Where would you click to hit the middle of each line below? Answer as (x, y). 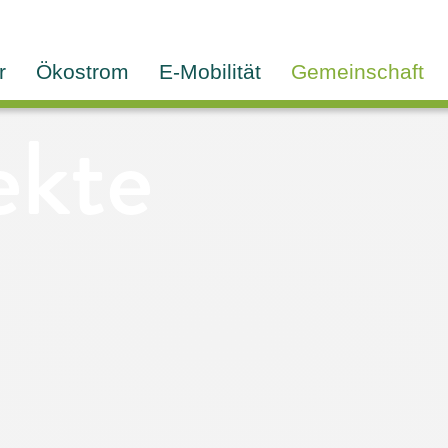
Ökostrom (82, 71)
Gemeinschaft (357, 71)
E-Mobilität (210, 71)
